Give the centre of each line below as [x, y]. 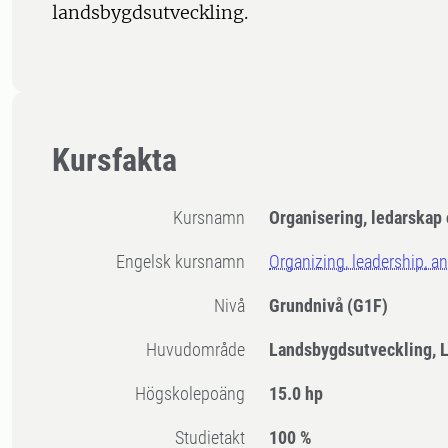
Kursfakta [114, 160]
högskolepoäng [196, 394]
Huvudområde [201, 350]
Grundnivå [308, 306]
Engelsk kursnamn [185, 262]
